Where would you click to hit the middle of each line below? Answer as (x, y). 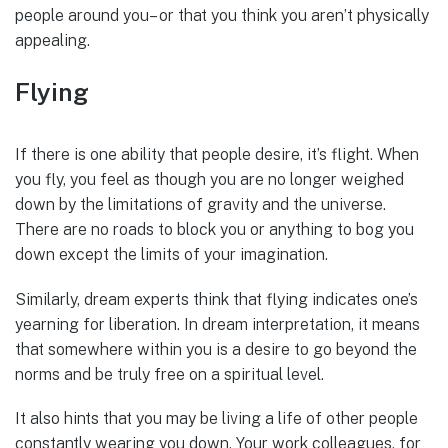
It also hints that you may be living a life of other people (216, 418)
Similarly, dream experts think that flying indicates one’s (216, 299)
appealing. (52, 41)
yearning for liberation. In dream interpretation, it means (217, 324)
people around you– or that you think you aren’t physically (222, 16)
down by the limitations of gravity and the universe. (200, 205)
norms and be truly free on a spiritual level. (171, 374)
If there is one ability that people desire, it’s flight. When (217, 155)
